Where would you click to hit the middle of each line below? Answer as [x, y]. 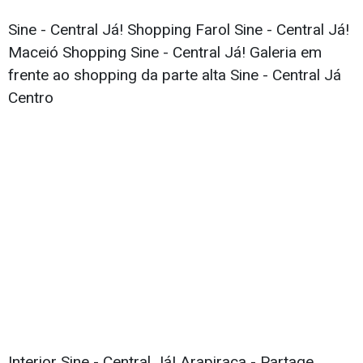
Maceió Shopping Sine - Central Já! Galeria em [165, 53]
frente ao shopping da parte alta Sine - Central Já [175, 75]
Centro [31, 98]
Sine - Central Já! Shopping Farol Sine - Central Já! [179, 30]
